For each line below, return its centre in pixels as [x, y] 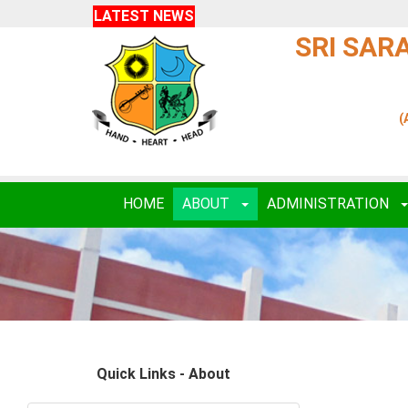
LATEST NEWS [144, 16]
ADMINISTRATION [330, 203]
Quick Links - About [163, 373]
